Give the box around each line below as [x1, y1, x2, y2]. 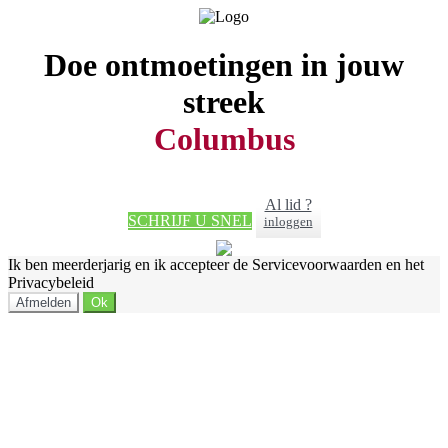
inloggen [263, 214, 313, 230]
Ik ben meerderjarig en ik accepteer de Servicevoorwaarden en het [8, 256, 424, 274]
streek [183, 84, 265, 121]
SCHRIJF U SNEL [127, 212, 252, 230]
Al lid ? [264, 196, 312, 214]
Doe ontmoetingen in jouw [44, 47, 404, 84]
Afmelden [16, 295, 71, 311]
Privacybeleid [8, 274, 94, 292]
